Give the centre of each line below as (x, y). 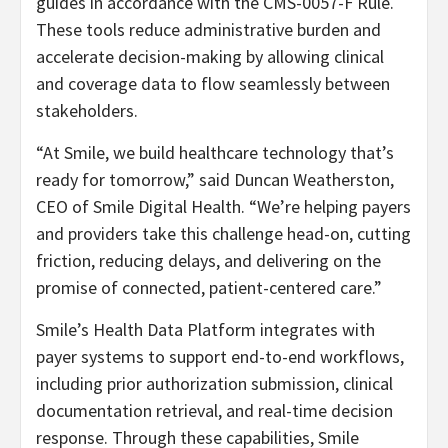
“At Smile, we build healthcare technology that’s (215, 153)
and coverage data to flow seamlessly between (213, 84)
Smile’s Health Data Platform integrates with (205, 330)
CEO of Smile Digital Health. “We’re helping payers (223, 207)
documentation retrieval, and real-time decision (214, 411)
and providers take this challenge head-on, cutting (223, 234)
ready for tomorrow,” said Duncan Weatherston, (215, 180)
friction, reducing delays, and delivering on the (208, 261)
